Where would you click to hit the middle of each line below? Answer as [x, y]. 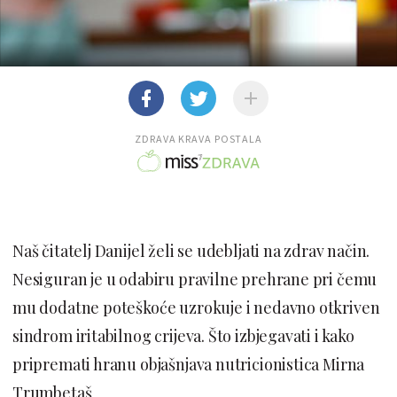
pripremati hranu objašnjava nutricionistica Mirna [189, 365]
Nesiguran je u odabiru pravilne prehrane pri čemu [195, 280]
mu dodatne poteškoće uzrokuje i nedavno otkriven [196, 308]
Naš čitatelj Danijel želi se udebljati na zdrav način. [191, 251]
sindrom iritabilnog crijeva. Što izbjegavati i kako [183, 336]
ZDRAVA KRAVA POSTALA [198, 138]
